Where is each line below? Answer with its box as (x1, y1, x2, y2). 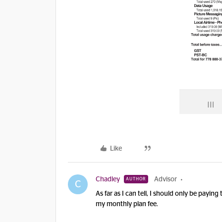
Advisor (154, 176, 177, 183)
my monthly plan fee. (96, 201, 158, 208)
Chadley (96, 176, 120, 183)
